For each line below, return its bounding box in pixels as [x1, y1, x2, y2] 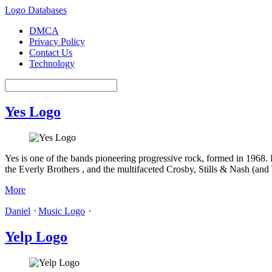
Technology [29, 58, 75, 69]
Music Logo [38, 205, 85, 216]
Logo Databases [5, 5, 67, 15]
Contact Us [29, 47, 72, 58]
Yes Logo [5, 103, 61, 120]
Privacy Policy [29, 36, 85, 47]
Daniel [5, 205, 30, 216]
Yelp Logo [5, 228, 67, 245]
